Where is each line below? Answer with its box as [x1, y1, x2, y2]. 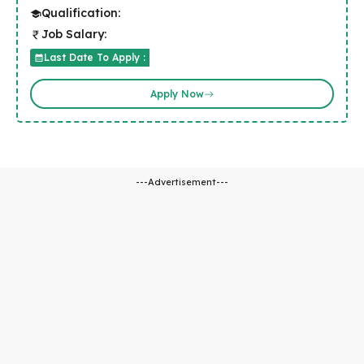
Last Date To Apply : [44, 51, 145, 63]
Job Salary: [41, 27, 106, 41]
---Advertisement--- [136, 176, 228, 188]
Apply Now [150, 87, 204, 100]
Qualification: [41, 6, 120, 20]
